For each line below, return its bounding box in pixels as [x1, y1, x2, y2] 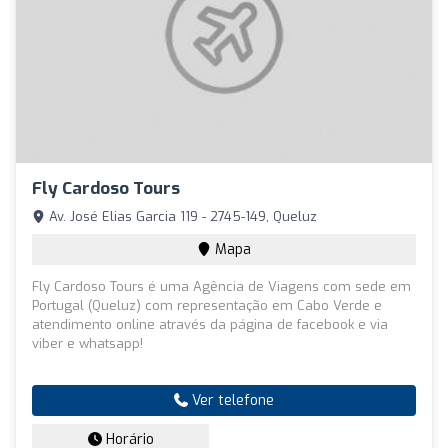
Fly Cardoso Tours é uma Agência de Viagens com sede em [32, 277, 411, 295]
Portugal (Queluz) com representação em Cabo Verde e [32, 296, 382, 314]
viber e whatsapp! [32, 334, 143, 352]
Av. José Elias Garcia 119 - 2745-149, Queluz [45, 207, 317, 225]
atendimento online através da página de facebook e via [32, 315, 388, 333]
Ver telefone [188, 390, 274, 410]
